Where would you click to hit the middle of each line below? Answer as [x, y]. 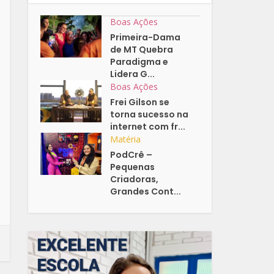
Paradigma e [139, 62]
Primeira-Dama [146, 38]
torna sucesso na [150, 115]
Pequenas [133, 167]
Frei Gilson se [140, 102]
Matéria [126, 139]
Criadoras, [135, 180]
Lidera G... [133, 74]
